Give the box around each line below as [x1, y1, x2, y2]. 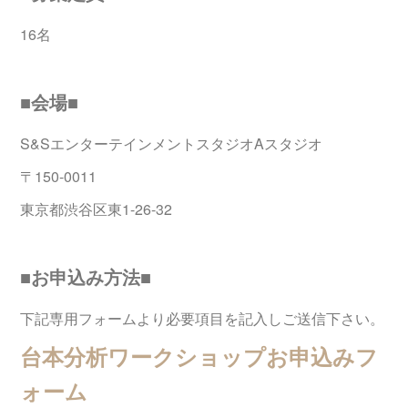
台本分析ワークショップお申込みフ [20, 341, 379, 372]
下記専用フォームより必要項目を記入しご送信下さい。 [20, 308, 385, 330]
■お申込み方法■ [20, 263, 152, 291]
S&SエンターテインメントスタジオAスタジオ [20, 133, 323, 155]
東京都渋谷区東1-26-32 [20, 199, 173, 220]
